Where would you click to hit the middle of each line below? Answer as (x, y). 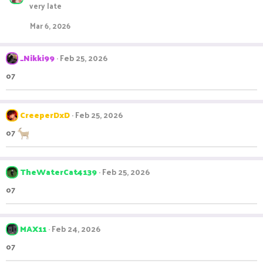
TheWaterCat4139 (58, 172)
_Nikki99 (37, 58)
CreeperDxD (45, 115)
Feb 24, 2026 (76, 229)
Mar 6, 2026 (50, 26)
